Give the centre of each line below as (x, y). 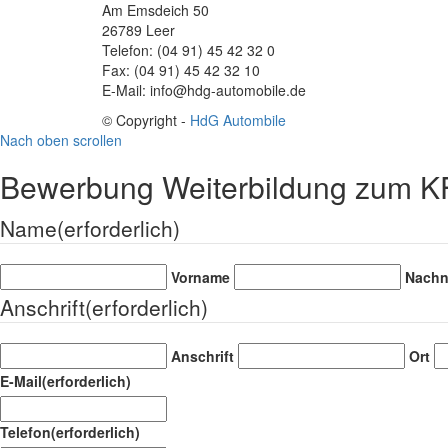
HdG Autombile (238, 119)
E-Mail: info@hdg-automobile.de (204, 89)
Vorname (200, 276)
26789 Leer (138, 29)
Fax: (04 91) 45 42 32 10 (181, 69)
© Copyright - (146, 119)
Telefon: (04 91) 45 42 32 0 (188, 49)
